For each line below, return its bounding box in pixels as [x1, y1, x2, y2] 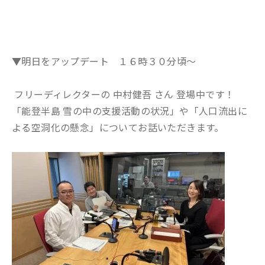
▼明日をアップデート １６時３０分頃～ [12, 54, 196, 68]
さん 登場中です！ [151, 87, 235, 101]
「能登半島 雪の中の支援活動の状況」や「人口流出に [12, 104, 247, 118]
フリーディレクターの [12, 87, 113, 101]
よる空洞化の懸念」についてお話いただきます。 [12, 120, 224, 134]
